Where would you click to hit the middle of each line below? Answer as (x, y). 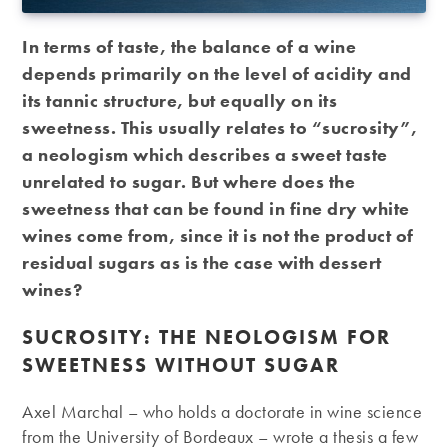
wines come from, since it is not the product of (218, 235)
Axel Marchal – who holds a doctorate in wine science (222, 411)
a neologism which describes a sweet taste (205, 154)
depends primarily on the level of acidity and (217, 73)
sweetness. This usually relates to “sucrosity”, (220, 127)
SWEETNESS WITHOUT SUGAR (181, 364)
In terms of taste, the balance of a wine (189, 46)
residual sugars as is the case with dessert (202, 262)
